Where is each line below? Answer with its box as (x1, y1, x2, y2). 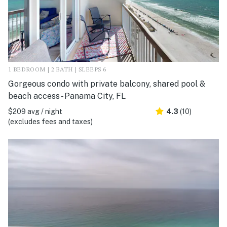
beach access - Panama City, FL (8, 91, 126, 101)
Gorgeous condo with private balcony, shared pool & (8, 79, 205, 89)
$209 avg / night (8, 107, 62, 116)
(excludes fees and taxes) (8, 118, 93, 126)
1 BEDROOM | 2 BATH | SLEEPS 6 (8, 67, 106, 73)
